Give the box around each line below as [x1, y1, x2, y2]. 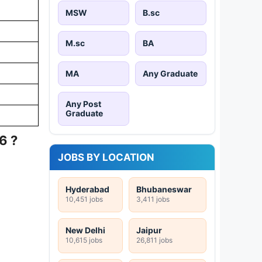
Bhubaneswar [136, 184, 192, 194]
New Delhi [65, 225, 105, 235]
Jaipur [136, 225, 162, 235]
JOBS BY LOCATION [58, 151, 154, 163]
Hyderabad [65, 184, 109, 194]
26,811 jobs [136, 235, 173, 244]
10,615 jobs [65, 235, 102, 244]
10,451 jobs [65, 194, 103, 204]
